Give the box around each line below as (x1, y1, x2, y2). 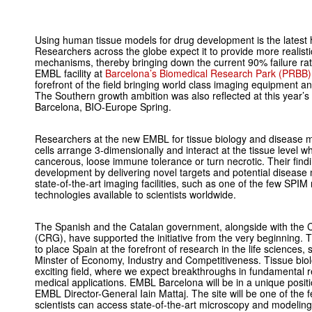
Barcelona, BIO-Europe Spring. (35, 99, 171, 114)
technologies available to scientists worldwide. (35, 187, 236, 201)
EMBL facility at (35, 65, 105, 80)
